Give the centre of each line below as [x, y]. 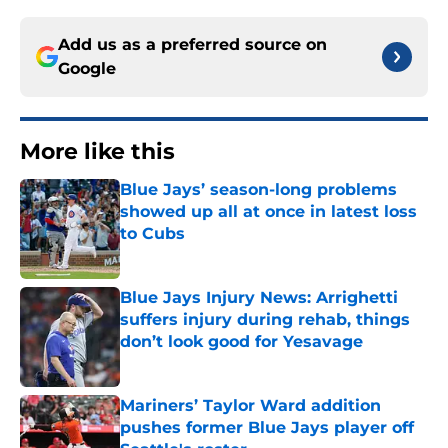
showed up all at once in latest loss [268, 212]
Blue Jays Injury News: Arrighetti [259, 298]
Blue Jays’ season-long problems [258, 190]
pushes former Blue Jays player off [267, 428]
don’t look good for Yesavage [241, 342]
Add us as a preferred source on [192, 45]
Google [87, 69]
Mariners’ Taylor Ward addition [250, 406]
